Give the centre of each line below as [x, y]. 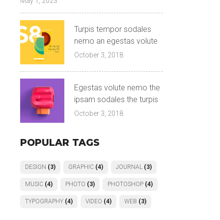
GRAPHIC [81, 167]
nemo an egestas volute [116, 41]
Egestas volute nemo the [117, 88]
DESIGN [36, 167]
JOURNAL [129, 167]
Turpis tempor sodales [113, 29]
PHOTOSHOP [125, 184]
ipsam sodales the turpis [116, 99]
